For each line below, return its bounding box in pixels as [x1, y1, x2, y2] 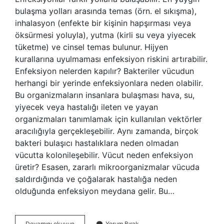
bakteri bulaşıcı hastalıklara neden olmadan [15, 138, 178, 148]
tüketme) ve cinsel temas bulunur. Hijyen [15, 42, 168, 52]
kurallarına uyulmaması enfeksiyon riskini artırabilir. [15, 54, 207, 64]
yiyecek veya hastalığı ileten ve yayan [15, 102, 158, 112]
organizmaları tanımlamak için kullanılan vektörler [15, 114, 202, 124]
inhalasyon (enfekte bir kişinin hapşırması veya [15, 18, 191, 28]
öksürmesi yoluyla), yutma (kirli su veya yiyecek [15, 30, 196, 40]
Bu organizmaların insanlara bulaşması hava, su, [15, 90, 194, 100]
